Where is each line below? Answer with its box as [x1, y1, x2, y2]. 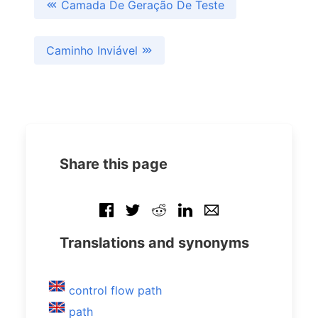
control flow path [69, 283, 162, 297]
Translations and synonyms [60, 234, 249, 251]
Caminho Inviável [46, 43, 141, 57]
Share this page [60, 155, 168, 172]
